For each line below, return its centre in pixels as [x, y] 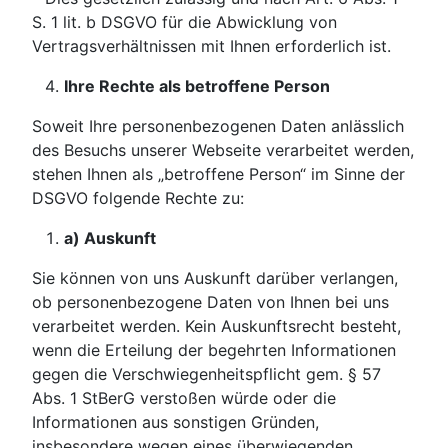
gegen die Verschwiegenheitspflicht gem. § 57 [206, 374]
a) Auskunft [110, 238]
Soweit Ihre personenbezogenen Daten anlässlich [218, 126]
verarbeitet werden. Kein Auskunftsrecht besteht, [216, 326]
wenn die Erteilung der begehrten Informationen [214, 350]
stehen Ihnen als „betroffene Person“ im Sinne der [218, 174]
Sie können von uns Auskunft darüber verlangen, [215, 278]
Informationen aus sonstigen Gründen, [175, 422]
